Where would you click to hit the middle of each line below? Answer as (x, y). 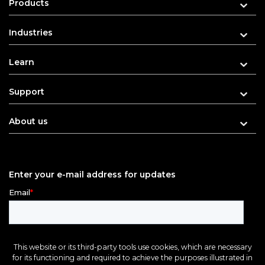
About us (28, 122)
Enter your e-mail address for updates (92, 175)
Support (27, 92)
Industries (31, 33)
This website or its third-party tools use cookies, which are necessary (132, 247)
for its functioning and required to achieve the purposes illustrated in (132, 258)
